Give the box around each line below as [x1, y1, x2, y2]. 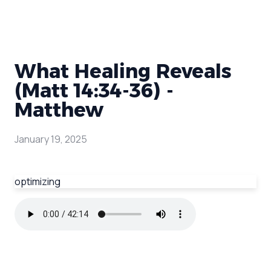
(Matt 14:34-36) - [15, 79, 174, 102]
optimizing [15, 175, 60, 189]
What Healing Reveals [15, 59, 232, 83]
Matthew [15, 98, 103, 122]
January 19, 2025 [15, 132, 87, 146]
